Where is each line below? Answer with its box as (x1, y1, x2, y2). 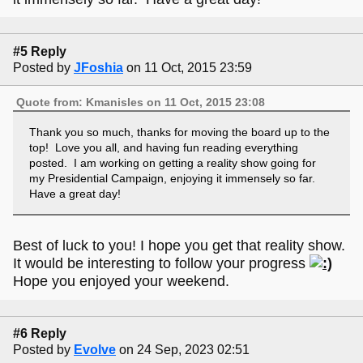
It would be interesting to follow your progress (13, 255, 310, 272)
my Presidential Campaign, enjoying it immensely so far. (28, 171, 318, 185)
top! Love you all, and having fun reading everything (28, 140, 298, 154)
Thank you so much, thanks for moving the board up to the (28, 125, 330, 139)
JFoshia (74, 60, 123, 75)
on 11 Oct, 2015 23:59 (126, 60, 252, 75)
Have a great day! (28, 186, 121, 200)
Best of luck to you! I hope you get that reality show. (13, 237, 345, 254)
